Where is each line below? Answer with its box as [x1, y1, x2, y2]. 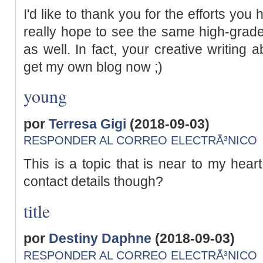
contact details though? [23, 174, 163, 189]
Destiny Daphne [49, 231, 151, 247]
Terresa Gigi [49, 116, 126, 131]
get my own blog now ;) [23, 59, 163, 75]
